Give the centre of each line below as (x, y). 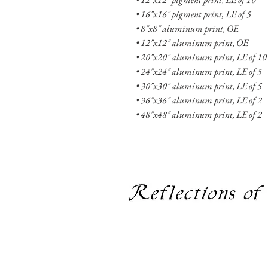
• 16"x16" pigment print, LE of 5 (194, 14)
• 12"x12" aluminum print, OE (192, 43)
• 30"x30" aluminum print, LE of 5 (199, 86)
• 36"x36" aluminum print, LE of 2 (199, 100)
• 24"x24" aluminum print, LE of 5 (199, 71)
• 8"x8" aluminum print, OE (187, 28)
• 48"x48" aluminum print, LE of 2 (199, 115)
